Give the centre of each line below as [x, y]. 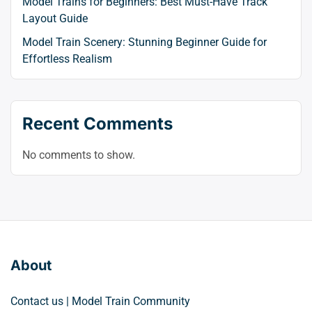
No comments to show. [79, 155]
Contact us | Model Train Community [100, 301]
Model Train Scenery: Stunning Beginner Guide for [145, 42]
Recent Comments [97, 124]
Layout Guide [55, 19]
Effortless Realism [67, 59]
